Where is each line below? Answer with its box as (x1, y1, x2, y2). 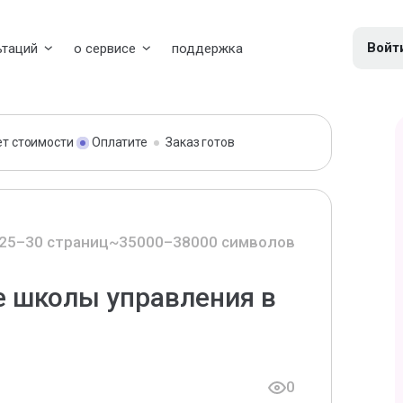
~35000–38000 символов (109, 233, 295, 251)
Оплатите (91, 135, 148, 149)
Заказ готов (166, 135, 235, 149)
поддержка (171, 40, 243, 57)
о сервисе (73, 40, 136, 57)
